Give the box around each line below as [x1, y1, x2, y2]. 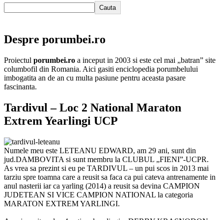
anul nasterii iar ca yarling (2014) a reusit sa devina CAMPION [4, 181, 200, 190]
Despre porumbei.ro [4, 32, 106, 46]
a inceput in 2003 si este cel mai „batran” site [75, 55, 216, 64]
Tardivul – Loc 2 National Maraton [4, 101, 181, 114]
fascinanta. [4, 82, 37, 91]
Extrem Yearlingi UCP [4, 114, 118, 127]
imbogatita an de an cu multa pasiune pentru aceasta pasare [4, 73, 186, 82]
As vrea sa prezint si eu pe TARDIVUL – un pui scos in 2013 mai [4, 164, 209, 172]
